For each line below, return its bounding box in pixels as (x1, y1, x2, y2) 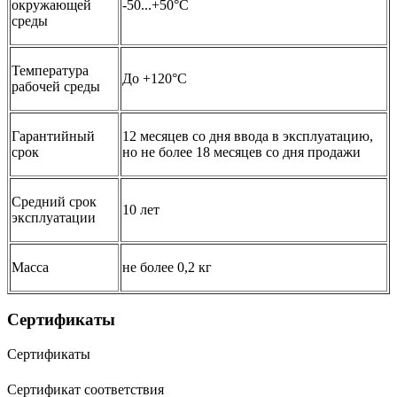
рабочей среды (12, 78, 100, 94)
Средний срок (12, 193, 97, 209)
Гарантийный (12, 128, 95, 144)
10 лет (122, 201, 160, 217)
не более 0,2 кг (122, 259, 212, 275)
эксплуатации (12, 209, 96, 225)
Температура (12, 62, 89, 78)
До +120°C (122, 70, 187, 86)
